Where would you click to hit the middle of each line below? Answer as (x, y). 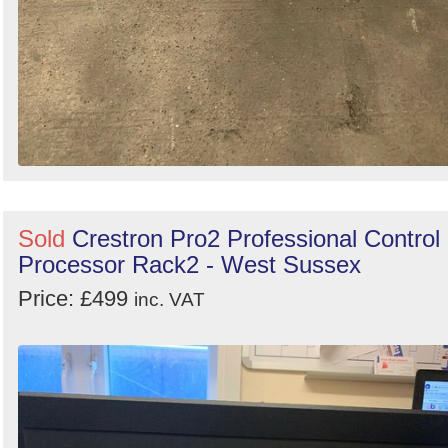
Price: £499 (76, 299)
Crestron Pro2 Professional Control (256, 239)
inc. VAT (169, 300)
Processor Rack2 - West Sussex (189, 265)
